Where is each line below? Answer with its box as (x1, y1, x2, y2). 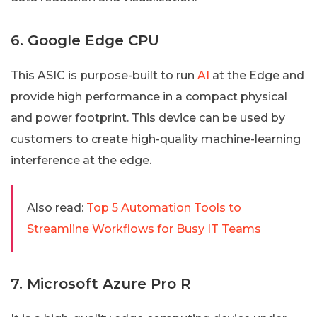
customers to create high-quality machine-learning (11, 132, 301, 146)
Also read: (27, 200, 83, 214)
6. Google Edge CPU (11, 31, 159, 49)
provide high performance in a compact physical (11, 89, 287, 103)
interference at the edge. (11, 153, 151, 167)
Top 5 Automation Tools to (86, 200, 241, 214)
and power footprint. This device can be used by (11, 110, 285, 125)
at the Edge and (209, 68, 304, 82)
